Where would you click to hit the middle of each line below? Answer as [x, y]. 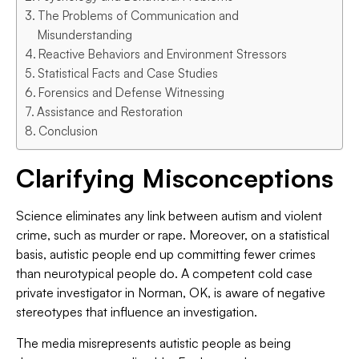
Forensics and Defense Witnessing [132, 93]
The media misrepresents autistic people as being [153, 343]
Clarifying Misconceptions [175, 178]
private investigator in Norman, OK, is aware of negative [171, 293]
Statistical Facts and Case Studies [128, 74]
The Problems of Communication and [139, 16]
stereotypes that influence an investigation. [137, 312]
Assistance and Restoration [110, 112]
